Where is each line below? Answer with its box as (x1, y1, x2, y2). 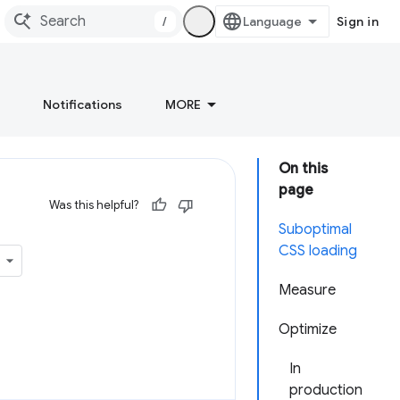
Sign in (336, 13, 379, 29)
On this (279, 160, 328, 178)
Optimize (279, 321, 337, 338)
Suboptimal (279, 221, 352, 238)
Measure (279, 281, 336, 299)
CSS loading (279, 242, 357, 260)
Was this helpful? (49, 197, 138, 212)
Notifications (43, 96, 122, 112)
